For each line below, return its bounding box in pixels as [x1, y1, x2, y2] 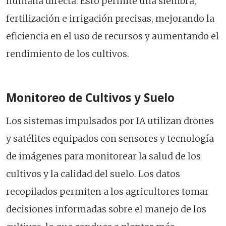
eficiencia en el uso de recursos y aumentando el [6, 31, 219, 42]
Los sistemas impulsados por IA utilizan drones [6, 116, 214, 127]
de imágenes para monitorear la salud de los [6, 151, 201, 162]
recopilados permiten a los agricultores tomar [6, 186, 209, 198]
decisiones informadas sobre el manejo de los [6, 204, 206, 215]
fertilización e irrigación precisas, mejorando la [6, 13, 214, 25]
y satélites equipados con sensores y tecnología [6, 133, 214, 145]
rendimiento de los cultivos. [6, 48, 129, 60]
